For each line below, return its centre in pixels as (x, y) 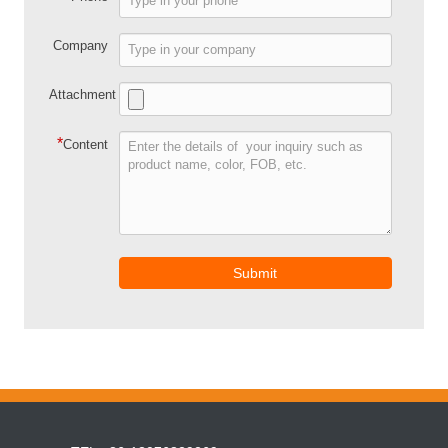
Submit (255, 272)
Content (85, 144)
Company (80, 45)
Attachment (83, 94)
